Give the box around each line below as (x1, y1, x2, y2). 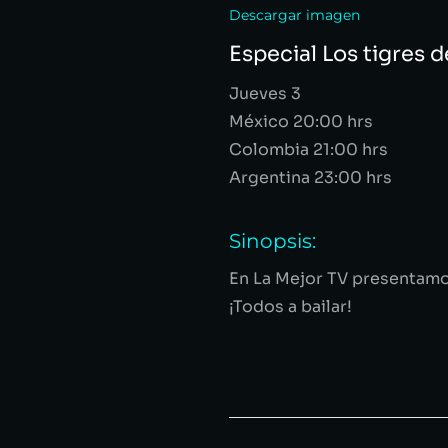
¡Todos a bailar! (229, 296, 352, 317)
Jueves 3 (229, 83, 301, 104)
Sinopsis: (229, 229, 316, 253)
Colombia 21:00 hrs (229, 139, 388, 160)
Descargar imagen (229, 6, 360, 24)
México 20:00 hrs (229, 111, 373, 132)
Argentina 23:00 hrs (229, 167, 392, 188)
